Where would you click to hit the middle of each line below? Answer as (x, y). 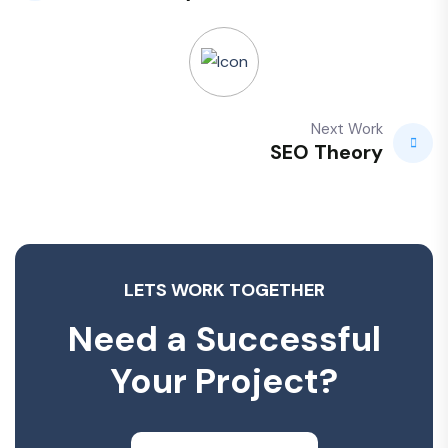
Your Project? (224, 381)
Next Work (347, 129)
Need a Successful (224, 339)
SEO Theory (326, 152)
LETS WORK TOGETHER (224, 290)
